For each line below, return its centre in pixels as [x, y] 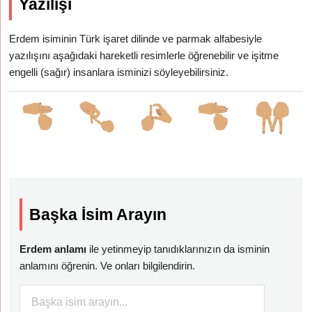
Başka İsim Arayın [98, 214]
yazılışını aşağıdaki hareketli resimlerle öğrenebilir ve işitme [144, 55]
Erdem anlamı [53, 249]
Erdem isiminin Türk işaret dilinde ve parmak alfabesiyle [136, 39]
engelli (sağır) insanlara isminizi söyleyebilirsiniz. [119, 72]
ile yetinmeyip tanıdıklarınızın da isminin [178, 249]
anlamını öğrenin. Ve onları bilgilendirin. [108, 266]
